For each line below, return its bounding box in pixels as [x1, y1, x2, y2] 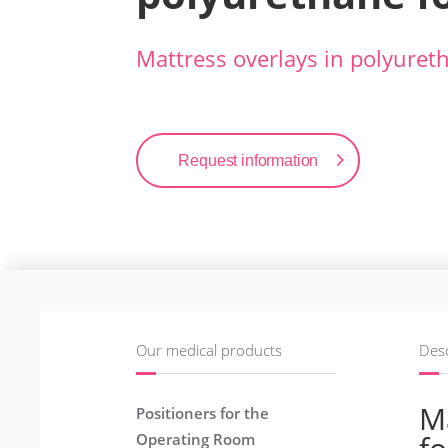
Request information [178, 152, 319, 170]
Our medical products [136, 340, 283, 361]
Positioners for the [136, 403, 270, 424]
